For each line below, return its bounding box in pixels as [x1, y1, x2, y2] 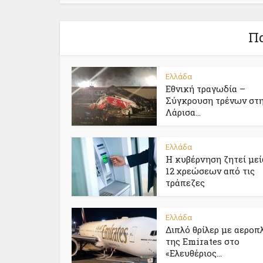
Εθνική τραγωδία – [166, 83, 245, 95]
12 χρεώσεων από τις [166, 165, 255, 177]
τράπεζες [166, 177, 205, 189]
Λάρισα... [166, 106, 201, 119]
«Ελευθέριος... [166, 247, 222, 259]
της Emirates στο [166, 235, 240, 248]
